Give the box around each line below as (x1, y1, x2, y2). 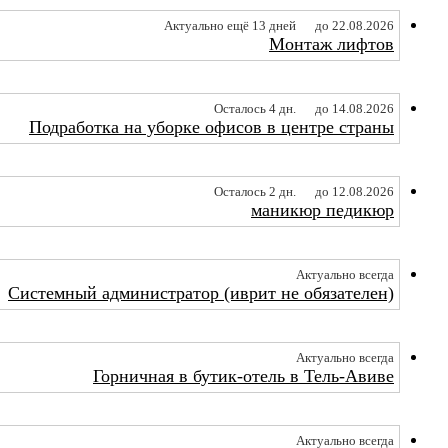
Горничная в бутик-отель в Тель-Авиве (93, 365, 394, 386)
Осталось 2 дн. (214, 184, 296, 199)
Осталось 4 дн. (214, 101, 296, 116)
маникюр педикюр (251, 199, 394, 220)
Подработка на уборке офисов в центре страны (29, 116, 394, 137)
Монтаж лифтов (269, 33, 394, 54)
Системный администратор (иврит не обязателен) (8, 282, 394, 303)
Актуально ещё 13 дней (164, 18, 296, 33)
